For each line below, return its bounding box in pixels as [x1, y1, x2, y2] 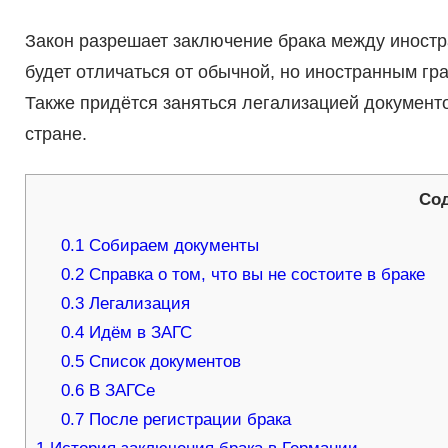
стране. [24, 124, 87, 145]
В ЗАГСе [84, 381, 156, 401]
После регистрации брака [84, 410, 292, 430]
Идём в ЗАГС [84, 323, 193, 343]
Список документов [84, 352, 242, 372]
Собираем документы [84, 236, 260, 256]
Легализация [84, 294, 191, 314]
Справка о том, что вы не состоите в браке [84, 265, 426, 285]
